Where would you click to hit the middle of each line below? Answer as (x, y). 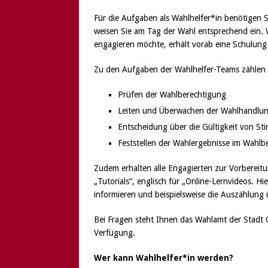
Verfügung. (115, 232)
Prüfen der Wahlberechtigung (172, 94)
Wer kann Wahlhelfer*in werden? (164, 258)
